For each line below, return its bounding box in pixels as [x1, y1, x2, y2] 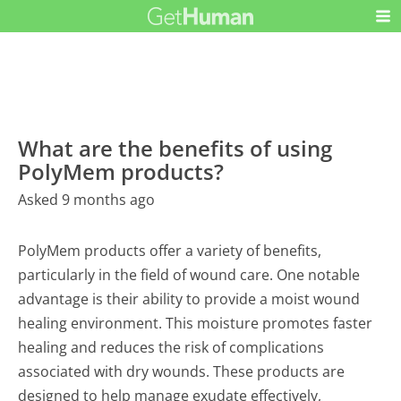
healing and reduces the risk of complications [18, 337, 325, 358]
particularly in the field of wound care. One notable [18, 265, 361, 286]
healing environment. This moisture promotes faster [18, 313, 373, 334]
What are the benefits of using [18, 133, 333, 164]
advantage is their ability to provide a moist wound [18, 289, 361, 310]
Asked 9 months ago [18, 190, 156, 210]
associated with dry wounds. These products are [18, 362, 346, 382]
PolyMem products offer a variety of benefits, [18, 241, 322, 261]
